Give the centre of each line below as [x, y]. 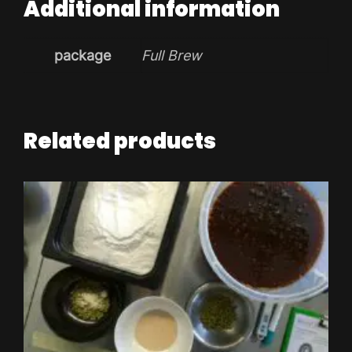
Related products [120, 141]
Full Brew [172, 55]
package [82, 55]
